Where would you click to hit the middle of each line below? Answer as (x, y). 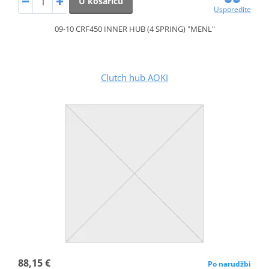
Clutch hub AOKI (134, 78)
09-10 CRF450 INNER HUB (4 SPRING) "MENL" (134, 29)
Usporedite (233, 10)
